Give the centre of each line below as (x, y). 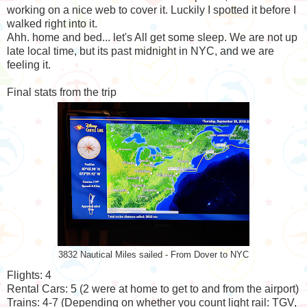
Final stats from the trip (62, 93)
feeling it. (29, 65)
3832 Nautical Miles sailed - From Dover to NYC (153, 255)
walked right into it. (52, 24)
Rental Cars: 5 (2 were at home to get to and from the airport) (153, 288)
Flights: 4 (29, 275)
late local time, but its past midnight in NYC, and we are (140, 51)
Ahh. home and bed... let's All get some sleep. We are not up (152, 38)
